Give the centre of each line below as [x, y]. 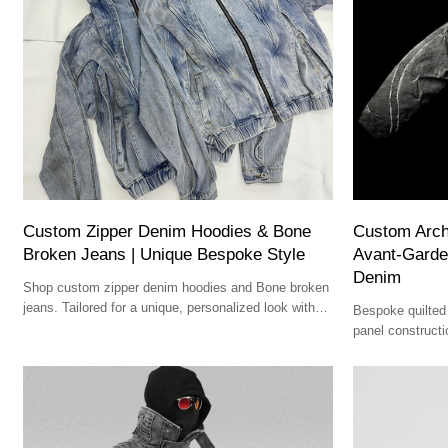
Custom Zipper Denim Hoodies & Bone [167, 232]
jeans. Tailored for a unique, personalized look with [169, 308]
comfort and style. [76, 328]
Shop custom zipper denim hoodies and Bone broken [176, 288]
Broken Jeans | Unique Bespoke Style [164, 255]
